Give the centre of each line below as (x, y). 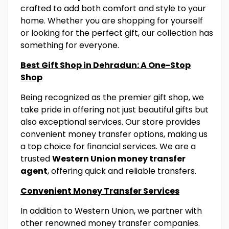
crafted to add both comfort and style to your (113, 8)
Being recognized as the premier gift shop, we (112, 97)
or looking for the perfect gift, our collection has (117, 33)
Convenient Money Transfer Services (100, 191)
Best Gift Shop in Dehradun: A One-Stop (106, 65)
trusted (36, 158)
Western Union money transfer (119, 158)
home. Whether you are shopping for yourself (112, 20)
